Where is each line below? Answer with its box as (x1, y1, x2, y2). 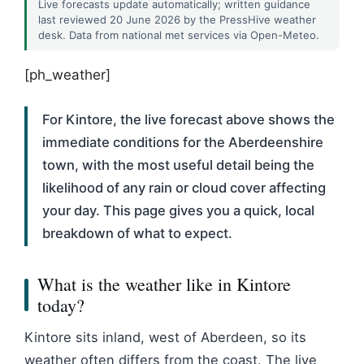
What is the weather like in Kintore (37, 271, 291, 296)
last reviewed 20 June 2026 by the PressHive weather (38, 13, 316, 26)
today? (37, 292, 84, 317)
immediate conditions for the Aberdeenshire (42, 133, 323, 150)
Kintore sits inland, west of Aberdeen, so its (24, 328, 306, 345)
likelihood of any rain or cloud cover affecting (42, 179, 326, 196)
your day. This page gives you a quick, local (42, 201, 314, 219)
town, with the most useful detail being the (42, 156, 314, 173)
